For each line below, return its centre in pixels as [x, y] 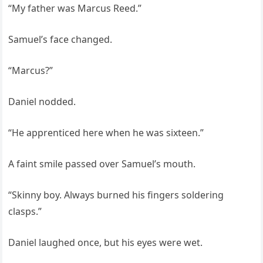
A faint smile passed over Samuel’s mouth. [102, 164]
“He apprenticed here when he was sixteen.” [106, 133]
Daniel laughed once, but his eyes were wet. [106, 243]
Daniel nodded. [42, 102]
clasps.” [25, 212]
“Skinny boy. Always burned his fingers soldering [116, 195]
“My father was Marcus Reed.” [75, 9]
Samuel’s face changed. [60, 40]
